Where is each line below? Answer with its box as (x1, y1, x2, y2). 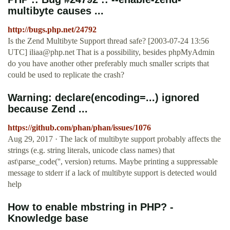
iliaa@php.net (29, 48, 74, 57)
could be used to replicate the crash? (8, 70, 124, 80)
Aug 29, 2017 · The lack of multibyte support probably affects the (8, 135, 221, 144)
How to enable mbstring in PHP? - (8, 201, 174, 213)
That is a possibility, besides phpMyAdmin (74, 48, 215, 57)
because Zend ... (8, 103, 88, 115)
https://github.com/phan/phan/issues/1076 (8, 123, 151, 132)
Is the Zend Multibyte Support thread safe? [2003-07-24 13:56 (8, 36, 209, 46)
